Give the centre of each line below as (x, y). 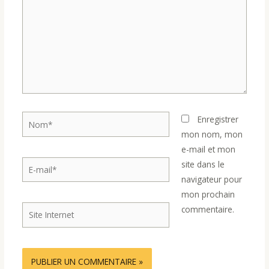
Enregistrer (218, 119)
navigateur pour (212, 180)
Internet (36, 225)
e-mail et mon (209, 150)
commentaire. (208, 210)
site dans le (203, 165)
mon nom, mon (212, 134)
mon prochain (208, 195)
